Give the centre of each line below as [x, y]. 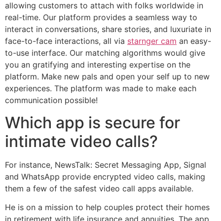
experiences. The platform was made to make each [101, 89]
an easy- [194, 41]
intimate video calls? [81, 141]
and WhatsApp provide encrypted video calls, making [105, 176]
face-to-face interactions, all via [66, 41]
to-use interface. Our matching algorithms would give [105, 53]
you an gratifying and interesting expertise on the [98, 65]
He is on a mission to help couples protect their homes [107, 207]
